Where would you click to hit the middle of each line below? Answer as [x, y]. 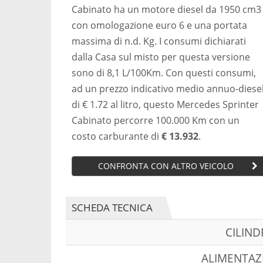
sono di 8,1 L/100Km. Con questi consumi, [164, 73]
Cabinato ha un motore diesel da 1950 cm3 [166, 9]
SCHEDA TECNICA [112, 207]
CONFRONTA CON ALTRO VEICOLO [166, 166]
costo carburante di [117, 136]
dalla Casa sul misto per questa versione [161, 57]
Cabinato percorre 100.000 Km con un [156, 120]
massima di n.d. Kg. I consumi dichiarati [159, 41]
